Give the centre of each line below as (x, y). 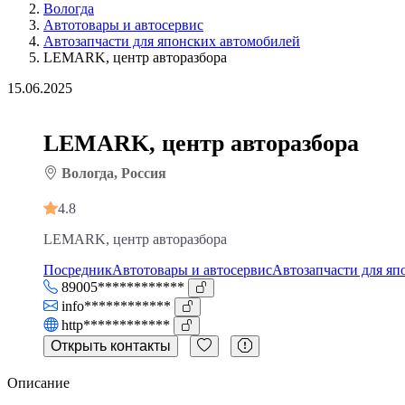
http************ (116, 325)
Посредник (78, 269)
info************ (116, 306)
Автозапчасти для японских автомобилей (172, 41)
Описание (38, 382)
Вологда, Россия (112, 174)
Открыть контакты (111, 345)
